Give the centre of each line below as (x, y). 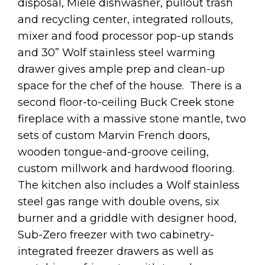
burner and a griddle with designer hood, (127, 218)
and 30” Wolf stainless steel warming (117, 52)
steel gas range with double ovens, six (119, 201)
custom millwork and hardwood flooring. (127, 168)
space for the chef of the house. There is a (130, 85)
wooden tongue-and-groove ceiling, (113, 152)
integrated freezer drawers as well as (116, 251)
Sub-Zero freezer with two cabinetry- (116, 235)
